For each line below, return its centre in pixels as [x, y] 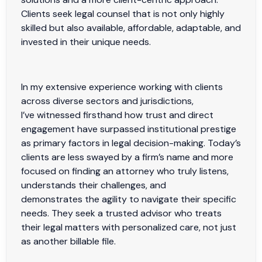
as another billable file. [70, 241]
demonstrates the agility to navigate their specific [129, 199]
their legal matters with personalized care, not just [129, 227]
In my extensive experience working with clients [122, 87]
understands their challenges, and [94, 185]
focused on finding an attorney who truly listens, [125, 171]
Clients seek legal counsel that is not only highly [123, 13]
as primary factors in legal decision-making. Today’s [131, 143]
